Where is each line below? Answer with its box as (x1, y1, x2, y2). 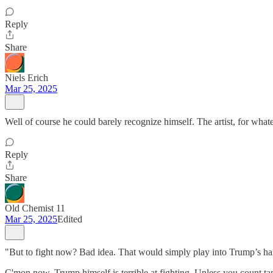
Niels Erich (5, 73, 48, 83)
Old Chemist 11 (5, 203, 65, 213)
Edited (57, 214, 82, 224)
